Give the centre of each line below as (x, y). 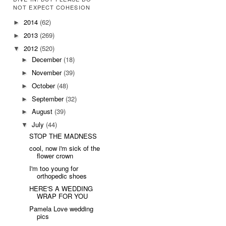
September (48, 98)
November (47, 73)
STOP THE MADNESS (63, 136)
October (44, 85)
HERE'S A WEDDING (61, 188)
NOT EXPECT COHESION (52, 7)
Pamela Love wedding (62, 208)
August (43, 111)
